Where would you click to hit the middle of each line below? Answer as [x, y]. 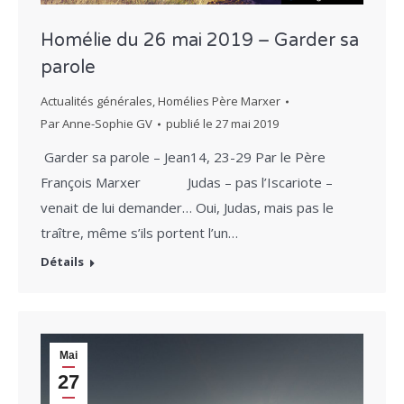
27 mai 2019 [247, 124]
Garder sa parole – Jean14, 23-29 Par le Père [183, 157]
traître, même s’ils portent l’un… [139, 233]
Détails [62, 262]
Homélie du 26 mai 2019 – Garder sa [200, 41]
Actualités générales [96, 101]
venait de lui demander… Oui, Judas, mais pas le [187, 208]
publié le [191, 124]
